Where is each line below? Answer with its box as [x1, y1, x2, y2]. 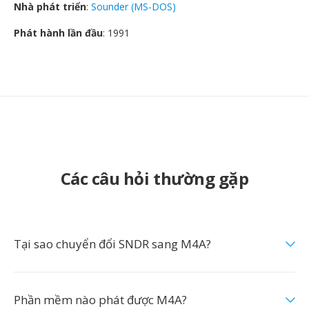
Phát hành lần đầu [14, 26, 103, 39]
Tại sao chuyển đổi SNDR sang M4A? [14, 236, 211, 252]
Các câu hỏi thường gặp [60, 167, 249, 190]
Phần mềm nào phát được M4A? [14, 292, 187, 308]
